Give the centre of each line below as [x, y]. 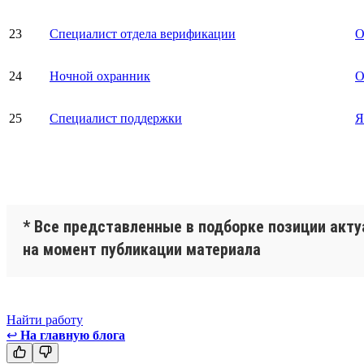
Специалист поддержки [116, 118]
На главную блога [73, 335]
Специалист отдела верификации [143, 33]
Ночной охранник [100, 76]
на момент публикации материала [142, 249]
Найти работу [45, 319]
